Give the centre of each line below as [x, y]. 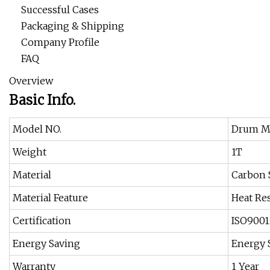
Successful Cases [60, 10]
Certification [42, 221]
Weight [30, 152]
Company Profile [60, 42]
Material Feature [50, 198]
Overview [31, 81]
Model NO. [37, 129]
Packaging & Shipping [73, 26]
